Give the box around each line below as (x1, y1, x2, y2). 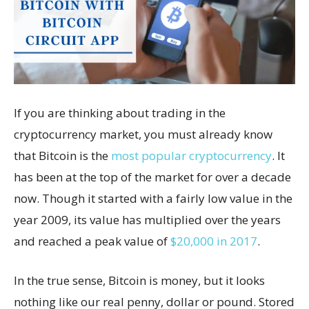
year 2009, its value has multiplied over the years (14, 211, 281, 228)
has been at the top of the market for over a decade (14, 168, 291, 185)
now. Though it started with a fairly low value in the (14, 190, 292, 206)
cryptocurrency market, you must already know (14, 126, 272, 142)
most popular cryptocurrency (111, 147, 272, 163)
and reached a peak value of (14, 232, 170, 249)
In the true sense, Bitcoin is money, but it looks (14, 272, 265, 288)
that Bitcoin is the (14, 147, 111, 163)
